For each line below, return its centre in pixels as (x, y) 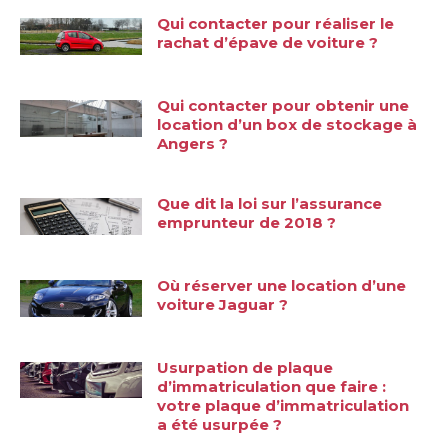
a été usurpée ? (220, 424)
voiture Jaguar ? (223, 304)
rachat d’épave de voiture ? (268, 43)
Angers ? (193, 144)
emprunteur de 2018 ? (247, 223)
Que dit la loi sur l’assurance (270, 204)
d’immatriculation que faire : (272, 386)
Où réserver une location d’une (282, 285)
